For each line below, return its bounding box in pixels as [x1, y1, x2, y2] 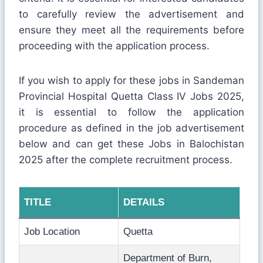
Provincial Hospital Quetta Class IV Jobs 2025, [19, 90, 244, 102]
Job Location [24, 225, 80, 237]
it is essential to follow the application [19, 106, 244, 118]
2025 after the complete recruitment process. [19, 153, 232, 166]
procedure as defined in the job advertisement [19, 122, 244, 134]
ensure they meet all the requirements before [19, 23, 244, 36]
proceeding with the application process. [19, 39, 210, 52]
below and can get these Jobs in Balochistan [19, 137, 244, 150]
